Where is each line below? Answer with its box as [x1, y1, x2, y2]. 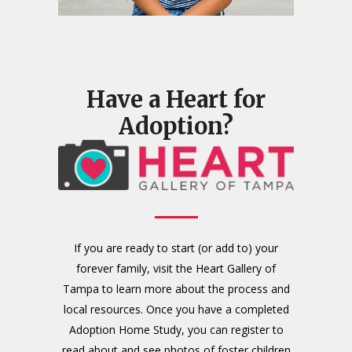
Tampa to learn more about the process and [62, 281, 290, 297]
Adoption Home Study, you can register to [68, 322, 284, 338]
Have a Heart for [86, 84, 266, 114]
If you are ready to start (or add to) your [74, 240, 278, 256]
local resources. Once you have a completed [63, 302, 289, 317]
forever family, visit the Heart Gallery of [76, 261, 276, 277]
